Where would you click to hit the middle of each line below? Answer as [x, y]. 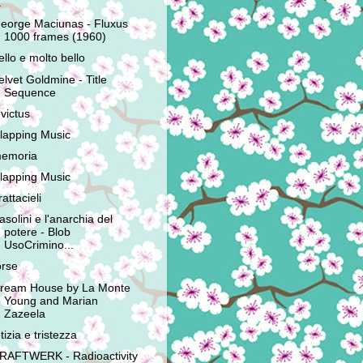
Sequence [30, 92]
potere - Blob [37, 233]
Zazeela [24, 314]
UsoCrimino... [38, 246]
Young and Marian [51, 301]
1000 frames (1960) [55, 37]
